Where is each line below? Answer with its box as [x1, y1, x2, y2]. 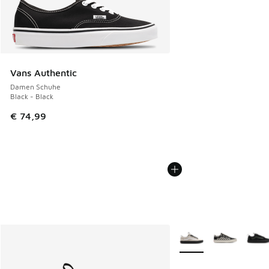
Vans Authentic [10, 67, 77, 79]
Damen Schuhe [10, 82, 61, 92]
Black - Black [10, 92, 53, 101]
